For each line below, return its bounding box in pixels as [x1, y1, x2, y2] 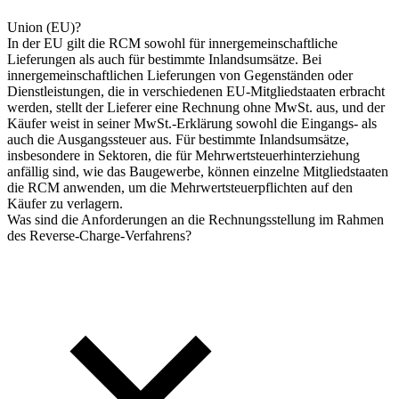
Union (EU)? [7, 19, 81, 35]
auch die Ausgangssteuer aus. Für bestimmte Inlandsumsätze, [7, 131, 349, 147]
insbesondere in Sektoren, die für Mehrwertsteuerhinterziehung [7, 147, 360, 163]
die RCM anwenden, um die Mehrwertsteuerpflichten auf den [7, 179, 353, 195]
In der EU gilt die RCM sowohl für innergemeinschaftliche [7, 35, 338, 51]
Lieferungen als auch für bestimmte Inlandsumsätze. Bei [7, 51, 322, 67]
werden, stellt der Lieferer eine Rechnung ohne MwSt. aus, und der [7, 99, 385, 115]
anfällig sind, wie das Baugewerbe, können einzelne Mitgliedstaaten [7, 163, 388, 179]
